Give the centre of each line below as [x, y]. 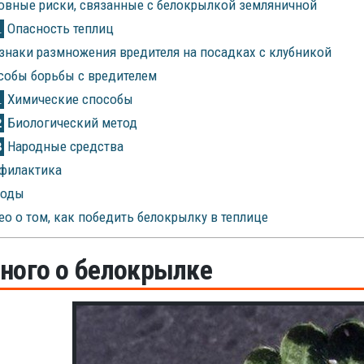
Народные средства [63, 147]
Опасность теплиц [58, 29]
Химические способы [68, 100]
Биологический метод [70, 123]
